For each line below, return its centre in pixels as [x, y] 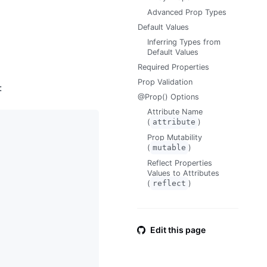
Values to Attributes [183, 173]
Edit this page [178, 230]
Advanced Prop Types [187, 12]
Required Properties [173, 67]
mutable [169, 148]
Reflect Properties [180, 163]
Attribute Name [175, 112]
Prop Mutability [175, 137]
